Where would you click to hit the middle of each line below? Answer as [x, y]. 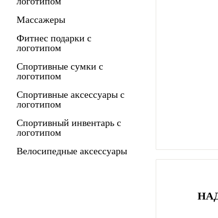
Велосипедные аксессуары [72, 151]
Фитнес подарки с [54, 38]
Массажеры [41, 19]
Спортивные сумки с [60, 66]
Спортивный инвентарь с [69, 123]
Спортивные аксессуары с [71, 94]
